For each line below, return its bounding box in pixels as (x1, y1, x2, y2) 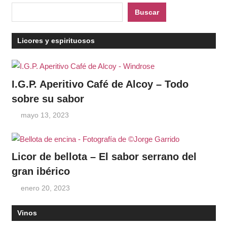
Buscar (134, 8, 159, 16)
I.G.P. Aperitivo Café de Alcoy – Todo (11, 78, 188, 90)
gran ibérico (11, 166, 70, 177)
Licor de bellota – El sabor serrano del (11, 151, 197, 163)
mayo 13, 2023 (21, 111, 69, 120)
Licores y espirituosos (17, 36, 95, 45)
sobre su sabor (11, 93, 84, 104)
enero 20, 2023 (21, 183, 70, 192)
